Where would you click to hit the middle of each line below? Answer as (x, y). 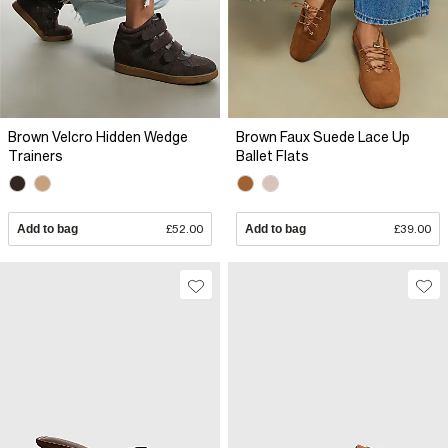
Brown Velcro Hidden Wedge (98, 137)
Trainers (35, 156)
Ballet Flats (272, 156)
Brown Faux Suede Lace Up (323, 137)
